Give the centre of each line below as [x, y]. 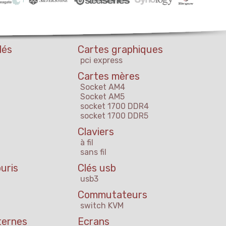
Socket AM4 [103, 87]
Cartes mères [109, 76]
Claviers [96, 132]
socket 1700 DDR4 [115, 106]
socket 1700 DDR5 [114, 116]
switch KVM [102, 206]
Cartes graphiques [120, 50]
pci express [101, 61]
